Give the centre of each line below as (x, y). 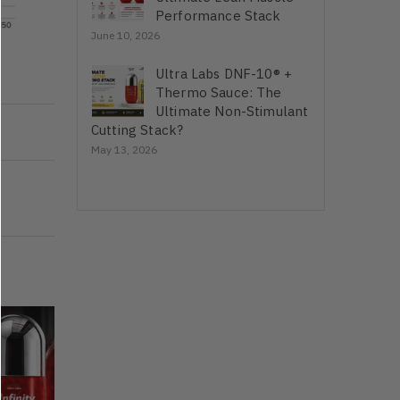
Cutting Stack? (137, 130)
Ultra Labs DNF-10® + (224, 74)
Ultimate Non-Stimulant (232, 112)
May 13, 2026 (124, 150)
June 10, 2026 (125, 36)
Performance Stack (218, 16)
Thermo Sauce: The (219, 93)
